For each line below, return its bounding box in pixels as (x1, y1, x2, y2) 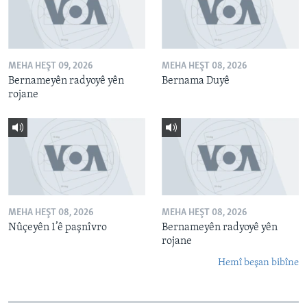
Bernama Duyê (162, 75, 230, 87)
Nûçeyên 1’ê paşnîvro (8, 221, 107, 233)
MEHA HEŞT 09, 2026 (8, 61, 93, 72)
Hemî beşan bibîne (218, 257, 299, 268)
